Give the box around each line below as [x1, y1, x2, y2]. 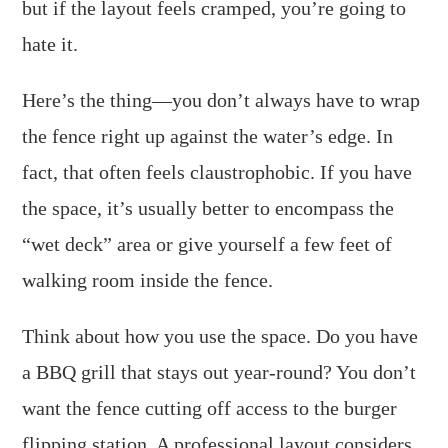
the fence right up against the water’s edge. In [22, 124, 394, 147]
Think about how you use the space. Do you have [22, 324, 419, 347]
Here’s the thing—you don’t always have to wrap [22, 88, 421, 111]
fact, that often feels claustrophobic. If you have [22, 160, 413, 183]
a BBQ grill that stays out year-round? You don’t [22, 360, 417, 383]
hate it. [22, 32, 79, 55]
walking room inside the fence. [22, 268, 274, 291]
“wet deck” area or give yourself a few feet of [22, 232, 393, 255]
